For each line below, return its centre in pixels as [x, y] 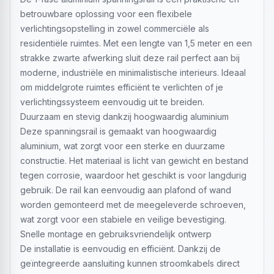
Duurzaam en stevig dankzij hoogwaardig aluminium [124, 117]
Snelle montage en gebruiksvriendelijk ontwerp [116, 234]
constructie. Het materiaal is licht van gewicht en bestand [134, 161]
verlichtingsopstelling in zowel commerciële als [115, 28]
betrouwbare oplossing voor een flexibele [106, 14]
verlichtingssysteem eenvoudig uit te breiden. [112, 102]
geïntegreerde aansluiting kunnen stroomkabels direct [130, 263]
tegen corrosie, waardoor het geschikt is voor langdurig [133, 175]
